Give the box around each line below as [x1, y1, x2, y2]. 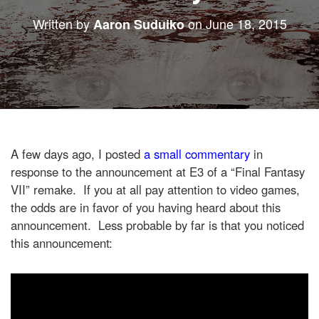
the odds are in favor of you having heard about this [11, 199, 281, 216]
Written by [32, 14, 93, 33]
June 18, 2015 [205, 14, 287, 33]
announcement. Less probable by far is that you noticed [11, 216, 304, 234]
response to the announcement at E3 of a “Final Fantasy [11, 163, 305, 180]
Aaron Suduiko [93, 15, 184, 33]
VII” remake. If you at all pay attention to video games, [11, 181, 300, 198]
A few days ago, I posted [11, 145, 144, 162]
